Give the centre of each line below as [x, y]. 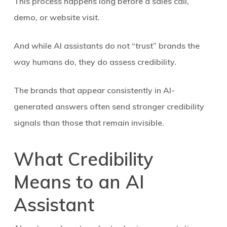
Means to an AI [79, 182]
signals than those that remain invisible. [89, 123]
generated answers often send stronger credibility [109, 106]
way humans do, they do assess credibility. [95, 62]
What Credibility [83, 159]
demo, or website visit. [56, 17]
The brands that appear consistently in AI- [94, 90]
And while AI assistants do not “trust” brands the [106, 46]
